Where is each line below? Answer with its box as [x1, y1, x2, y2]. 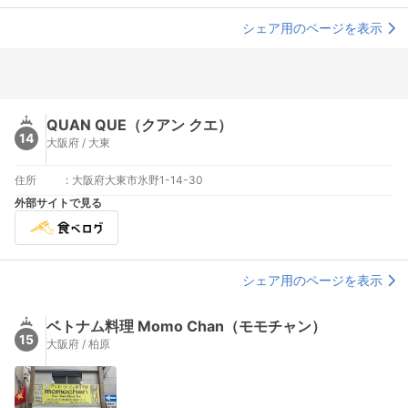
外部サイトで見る [15, 196, 102, 209]
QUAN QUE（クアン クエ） [46, 116, 232, 134]
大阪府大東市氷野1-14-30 [72, 173, 203, 187]
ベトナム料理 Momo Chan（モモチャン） [46, 317, 326, 335]
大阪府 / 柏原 [46, 337, 110, 351]
